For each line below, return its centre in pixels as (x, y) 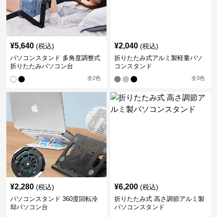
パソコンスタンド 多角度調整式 (55, 58)
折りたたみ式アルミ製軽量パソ (158, 58)
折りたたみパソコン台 (42, 66)
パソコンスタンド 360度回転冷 (54, 199)
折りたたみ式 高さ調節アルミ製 (159, 199)
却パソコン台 (29, 207)
